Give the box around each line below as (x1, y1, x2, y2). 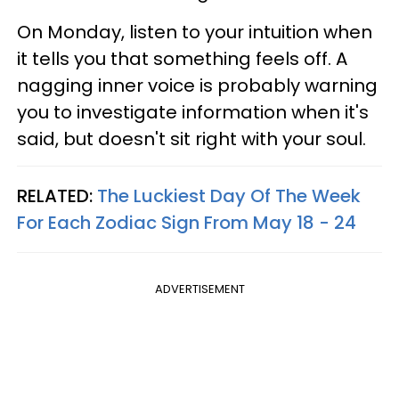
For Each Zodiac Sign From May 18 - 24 (17, 210, 356, 235)
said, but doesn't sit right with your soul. (17, 126, 366, 151)
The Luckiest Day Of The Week (97, 183, 361, 208)
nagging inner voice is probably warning (17, 73, 378, 98)
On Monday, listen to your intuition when (17, 20, 372, 45)
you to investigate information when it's (17, 100, 369, 125)
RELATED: (17, 183, 97, 208)
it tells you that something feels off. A (17, 46, 347, 71)
